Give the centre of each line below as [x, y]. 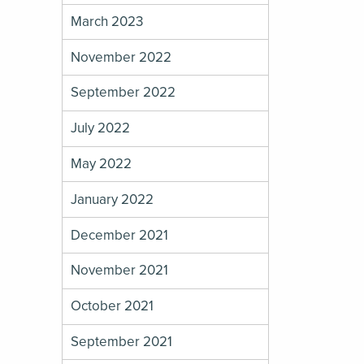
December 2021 [120, 235]
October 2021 [113, 306]
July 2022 [101, 128]
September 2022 [123, 93]
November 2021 [120, 271]
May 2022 [102, 164]
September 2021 [122, 341]
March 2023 [107, 21]
